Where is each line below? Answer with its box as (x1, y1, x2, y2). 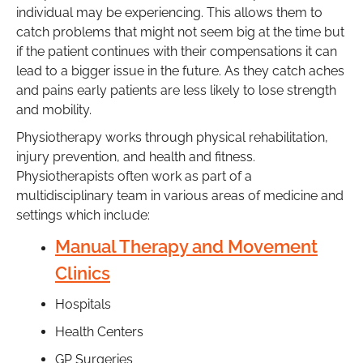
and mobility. (16, 101, 92, 117)
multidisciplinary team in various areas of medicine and (16, 187, 344, 203)
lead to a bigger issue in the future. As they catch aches (16, 62, 344, 79)
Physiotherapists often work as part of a (16, 168, 252, 184)
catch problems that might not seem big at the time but (16, 23, 344, 40)
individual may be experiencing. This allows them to (16, 4, 322, 20)
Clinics (55, 262, 110, 284)
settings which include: (16, 207, 150, 223)
